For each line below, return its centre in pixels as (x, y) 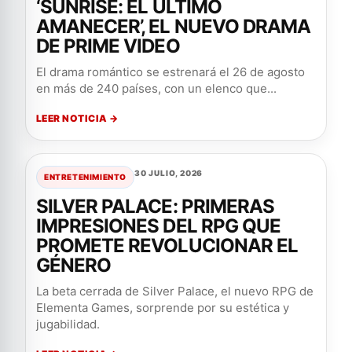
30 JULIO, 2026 (169, 173)
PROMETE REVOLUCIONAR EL (167, 246)
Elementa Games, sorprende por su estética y (163, 308)
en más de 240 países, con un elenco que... (156, 88)
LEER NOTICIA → (77, 118)
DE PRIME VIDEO (108, 46)
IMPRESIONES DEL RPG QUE (158, 226)
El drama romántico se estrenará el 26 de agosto (170, 72)
